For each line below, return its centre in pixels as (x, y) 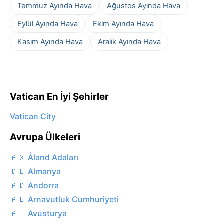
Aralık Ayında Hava (129, 42)
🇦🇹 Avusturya (38, 213)
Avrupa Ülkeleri (45, 137)
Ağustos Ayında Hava (144, 6)
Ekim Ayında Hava (123, 24)
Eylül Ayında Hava (48, 24)
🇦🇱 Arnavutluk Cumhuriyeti (64, 199)
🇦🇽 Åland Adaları (44, 157)
